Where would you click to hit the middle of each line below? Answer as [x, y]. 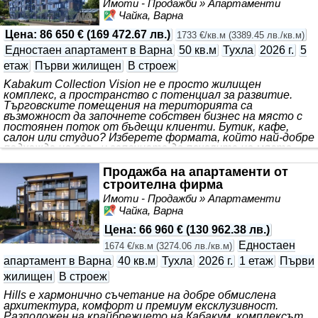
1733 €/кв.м [201, 35]
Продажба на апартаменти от [196, 172]
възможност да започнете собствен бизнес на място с [153, 116]
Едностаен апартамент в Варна [89, 50]
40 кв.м [137, 261]
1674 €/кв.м [129, 246]
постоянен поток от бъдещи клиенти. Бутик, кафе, [146, 127]
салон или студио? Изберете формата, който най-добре [159, 138]
